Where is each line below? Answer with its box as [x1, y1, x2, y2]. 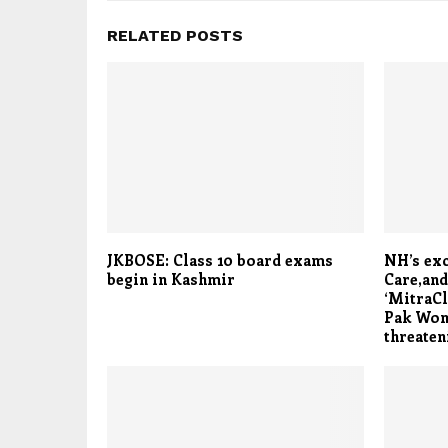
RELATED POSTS [107, 26, 243, 45]
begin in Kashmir [107, 269, 235, 290]
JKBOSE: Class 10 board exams [107, 250, 333, 271]
